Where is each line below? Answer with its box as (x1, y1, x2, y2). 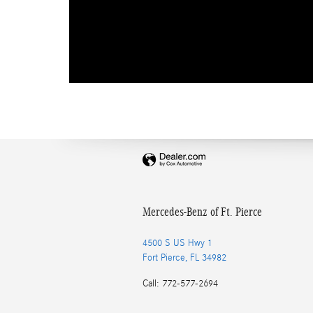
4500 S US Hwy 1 (143, 238, 212, 249)
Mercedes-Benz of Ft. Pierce (143, 205, 262, 219)
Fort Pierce (143, 252, 185, 264)
